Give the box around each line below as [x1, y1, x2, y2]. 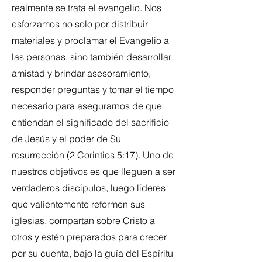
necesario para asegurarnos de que [12, 100, 162, 112]
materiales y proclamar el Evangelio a [12, 35, 169, 46]
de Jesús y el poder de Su [12, 133, 121, 144]
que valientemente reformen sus [12, 198, 145, 210]
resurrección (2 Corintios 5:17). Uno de [12, 149, 174, 161]
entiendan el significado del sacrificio [12, 116, 169, 128]
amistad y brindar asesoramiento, [12, 67, 151, 79]
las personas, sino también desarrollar [12, 51, 171, 63]
